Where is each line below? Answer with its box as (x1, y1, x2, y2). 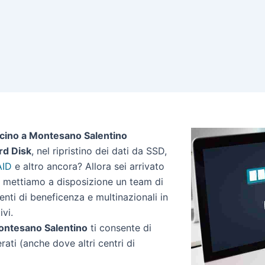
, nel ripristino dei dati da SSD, (31, 145, 167, 157)
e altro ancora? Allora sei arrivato (12, 160, 164, 172)
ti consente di (88, 222, 151, 234)
